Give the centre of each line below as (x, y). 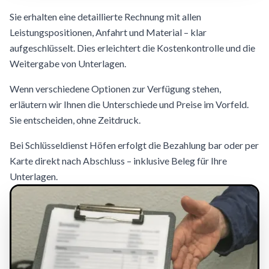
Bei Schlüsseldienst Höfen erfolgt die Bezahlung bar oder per (134, 145)
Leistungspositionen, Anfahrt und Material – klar (108, 32)
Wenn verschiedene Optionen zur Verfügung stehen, (115, 89)
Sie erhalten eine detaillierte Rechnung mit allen (105, 17)
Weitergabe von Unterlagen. (68, 63)
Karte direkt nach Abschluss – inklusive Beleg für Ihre (118, 161)
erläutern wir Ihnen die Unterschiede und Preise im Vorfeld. (129, 104)
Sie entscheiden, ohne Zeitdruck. (75, 120)
